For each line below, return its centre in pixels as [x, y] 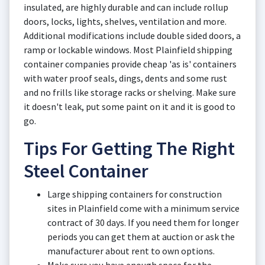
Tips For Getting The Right [129, 148]
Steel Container [86, 171]
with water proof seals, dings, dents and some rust [125, 78]
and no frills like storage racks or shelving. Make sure [130, 92]
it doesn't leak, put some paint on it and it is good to [130, 106]
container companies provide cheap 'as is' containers [130, 64]
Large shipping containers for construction [135, 194]
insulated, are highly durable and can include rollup [126, 7]
